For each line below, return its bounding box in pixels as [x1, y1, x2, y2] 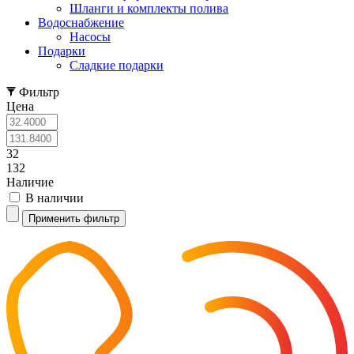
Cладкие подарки [70, 58, 164, 73]
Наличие [6, 175, 54, 190]
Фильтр [19, 85, 59, 100]
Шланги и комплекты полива [70, 2, 228, 16]
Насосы [70, 30, 111, 44]
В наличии [25, 191, 84, 205]
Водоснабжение [38, 16, 124, 30]
